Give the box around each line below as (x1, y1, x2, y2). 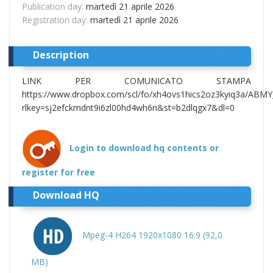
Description (32, 48, 89, 62)
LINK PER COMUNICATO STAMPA (22, 74, 251, 87)
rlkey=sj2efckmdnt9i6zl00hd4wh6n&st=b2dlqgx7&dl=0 (22, 101, 235, 113)
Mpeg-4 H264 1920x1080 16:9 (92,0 (82, 229, 223, 241)
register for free (22, 166, 95, 178)
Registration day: (22, 13, 90, 26)
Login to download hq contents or (69, 142, 219, 154)
